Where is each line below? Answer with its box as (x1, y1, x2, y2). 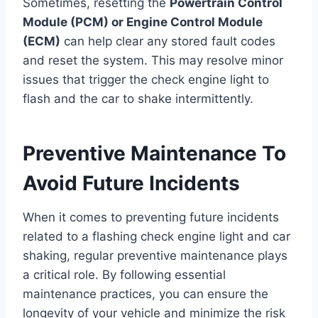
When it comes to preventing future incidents (23, 210, 279, 225)
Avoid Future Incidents (23, 171, 240, 196)
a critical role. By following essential (23, 268, 226, 283)
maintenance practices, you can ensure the (23, 287, 268, 302)
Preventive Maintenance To (23, 141, 286, 166)
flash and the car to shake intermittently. (23, 92, 253, 106)
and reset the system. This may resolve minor (23, 53, 283, 68)
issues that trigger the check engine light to (23, 72, 269, 87)
